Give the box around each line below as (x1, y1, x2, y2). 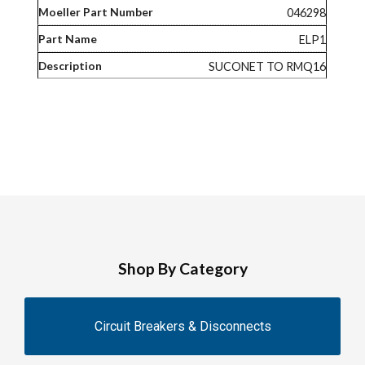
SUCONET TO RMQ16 (209, 59, 327, 73)
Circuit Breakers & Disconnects (94, 319, 271, 334)
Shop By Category (117, 259, 248, 278)
